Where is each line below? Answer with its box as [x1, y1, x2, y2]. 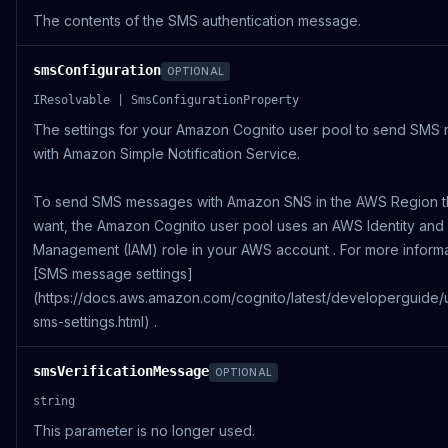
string [33, 394, 75, 408]
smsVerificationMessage [33, 363, 209, 379]
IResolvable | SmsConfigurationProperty [33, 93, 299, 107]
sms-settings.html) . [33, 313, 157, 330]
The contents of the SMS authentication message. [33, 12, 361, 29]
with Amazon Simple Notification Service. [33, 145, 300, 162]
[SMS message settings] [33, 265, 193, 282]
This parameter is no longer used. [33, 422, 255, 439]
